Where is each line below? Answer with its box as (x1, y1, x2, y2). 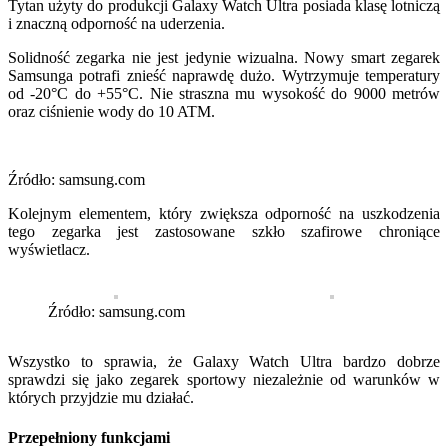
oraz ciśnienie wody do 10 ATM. (8, 103, 215, 121)
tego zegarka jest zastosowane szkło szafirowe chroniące (8, 223, 440, 241)
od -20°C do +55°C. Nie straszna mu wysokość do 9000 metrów (8, 85, 440, 103)
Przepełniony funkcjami (8, 428, 170, 446)
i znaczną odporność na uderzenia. (8, 15, 225, 33)
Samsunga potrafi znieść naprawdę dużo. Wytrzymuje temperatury (8, 67, 440, 85)
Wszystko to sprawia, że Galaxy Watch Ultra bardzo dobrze (8, 353, 440, 371)
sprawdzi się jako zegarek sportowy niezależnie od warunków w (8, 371, 440, 389)
